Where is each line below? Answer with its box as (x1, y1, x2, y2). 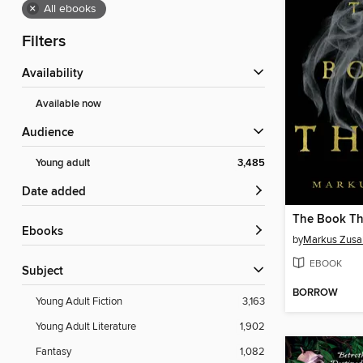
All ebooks (44, 2, 96, 17)
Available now (36, 97, 101, 112)
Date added (31, 185, 86, 200)
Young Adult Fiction (36, 295, 122, 309)
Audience (30, 126, 74, 141)
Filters (22, 32, 66, 53)
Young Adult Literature (36, 320, 136, 334)
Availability (30, 66, 83, 82)
